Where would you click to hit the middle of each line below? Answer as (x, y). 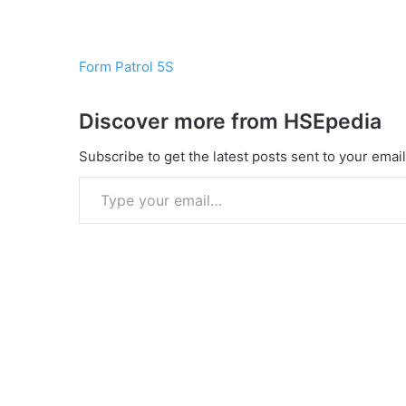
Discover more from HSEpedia (230, 121)
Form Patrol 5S (126, 67)
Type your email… (101, 175)
